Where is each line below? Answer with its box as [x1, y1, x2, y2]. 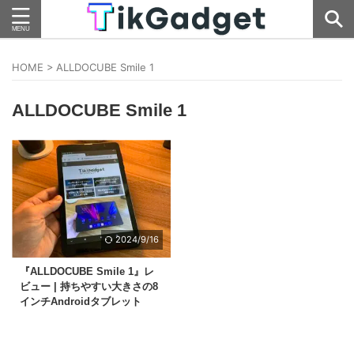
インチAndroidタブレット [20, 296, 141, 308]
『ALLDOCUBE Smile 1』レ [20, 265, 154, 278]
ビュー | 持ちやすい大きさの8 [20, 281, 158, 293]
